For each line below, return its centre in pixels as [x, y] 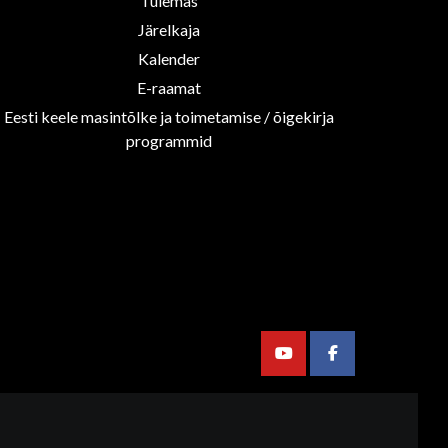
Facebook [366, 363]
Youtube [311, 363]
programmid [169, 140]
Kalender [169, 58]
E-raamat [169, 87]
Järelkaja [169, 29]
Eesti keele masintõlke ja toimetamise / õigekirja [169, 116]
